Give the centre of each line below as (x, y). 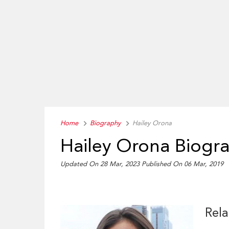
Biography (106, 123)
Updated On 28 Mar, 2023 (101, 164)
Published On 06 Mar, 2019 (183, 164)
